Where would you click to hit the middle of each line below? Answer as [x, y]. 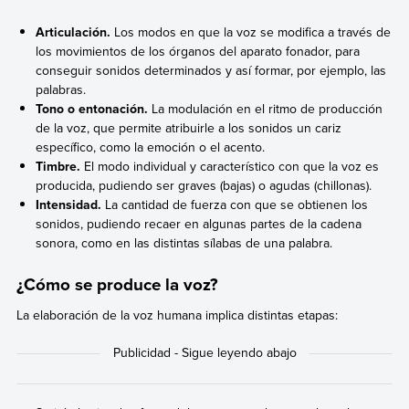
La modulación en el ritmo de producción [266, 108]
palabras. [61, 89]
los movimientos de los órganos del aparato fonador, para [198, 51]
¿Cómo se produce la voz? [117, 285]
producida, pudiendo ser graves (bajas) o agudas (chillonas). [204, 185]
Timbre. [58, 166]
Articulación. [73, 31]
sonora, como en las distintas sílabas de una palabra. [184, 242]
